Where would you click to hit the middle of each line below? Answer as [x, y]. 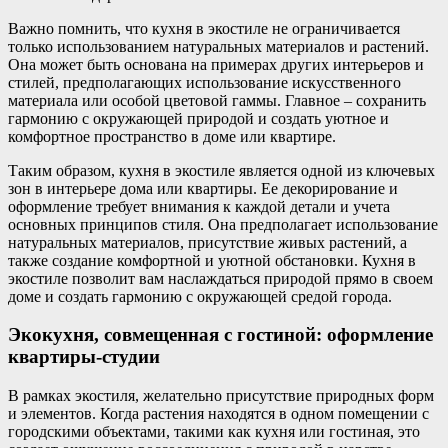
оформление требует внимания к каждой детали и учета [199, 206]
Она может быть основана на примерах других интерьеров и [216, 64]
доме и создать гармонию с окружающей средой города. [200, 296]
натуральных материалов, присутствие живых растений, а [207, 242]
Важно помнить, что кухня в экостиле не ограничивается [204, 28]
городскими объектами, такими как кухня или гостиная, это [214, 432]
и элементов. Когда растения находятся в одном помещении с [218, 414]
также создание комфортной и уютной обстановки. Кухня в [212, 260]
